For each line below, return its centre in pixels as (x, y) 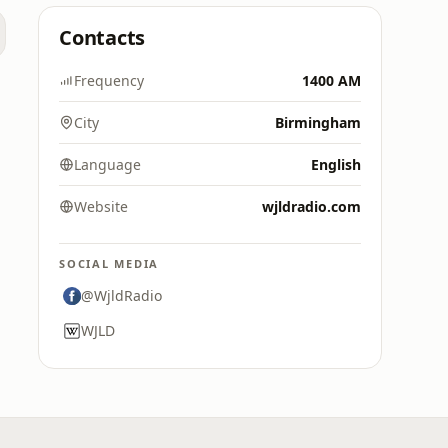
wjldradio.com (311, 206)
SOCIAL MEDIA (109, 263)
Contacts (102, 37)
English (336, 164)
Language (107, 164)
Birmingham (318, 122)
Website (101, 206)
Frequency (109, 80)
